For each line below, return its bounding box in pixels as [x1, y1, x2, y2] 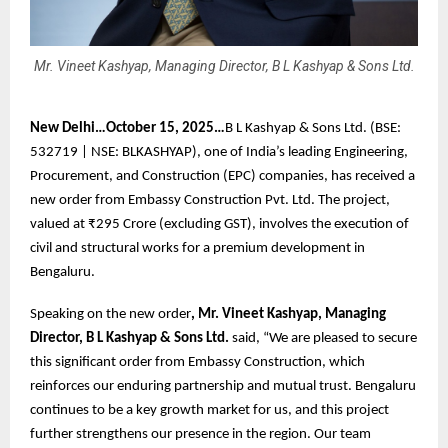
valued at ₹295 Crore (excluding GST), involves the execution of [30, 216, 409, 232]
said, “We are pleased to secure [229, 330, 417, 346]
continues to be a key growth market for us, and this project [30, 402, 389, 418]
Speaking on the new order [30, 306, 191, 322]
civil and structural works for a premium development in [30, 240, 365, 256]
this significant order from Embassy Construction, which [30, 354, 365, 370]
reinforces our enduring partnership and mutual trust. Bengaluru [30, 378, 416, 394]
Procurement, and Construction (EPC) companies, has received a [30, 168, 415, 184]
